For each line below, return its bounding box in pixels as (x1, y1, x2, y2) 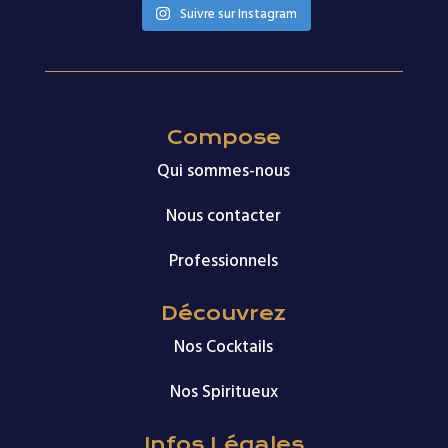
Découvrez (161, 301, 287, 325)
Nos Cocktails (174, 332, 274, 361)
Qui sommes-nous (157, 156, 291, 185)
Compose (166, 125, 281, 149)
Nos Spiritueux (169, 377, 278, 406)
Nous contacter (166, 201, 282, 230)
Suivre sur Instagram (179, 2, 297, 25)
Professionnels (169, 246, 279, 275)
